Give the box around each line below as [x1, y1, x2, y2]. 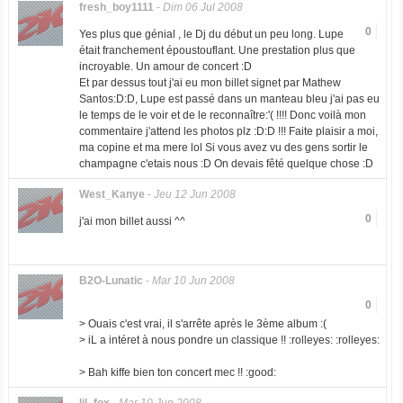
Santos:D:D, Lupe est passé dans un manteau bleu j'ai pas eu [78, 93, 380, 105]
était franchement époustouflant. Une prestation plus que [78, 44, 355, 57]
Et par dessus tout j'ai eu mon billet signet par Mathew [78, 76, 341, 89]
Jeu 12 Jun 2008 [153, 188, 236, 201]
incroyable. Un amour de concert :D [78, 60, 252, 73]
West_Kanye [78, 188, 145, 201]
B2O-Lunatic [78, 274, 143, 287]
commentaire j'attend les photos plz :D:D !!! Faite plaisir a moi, [78, 125, 378, 138]
